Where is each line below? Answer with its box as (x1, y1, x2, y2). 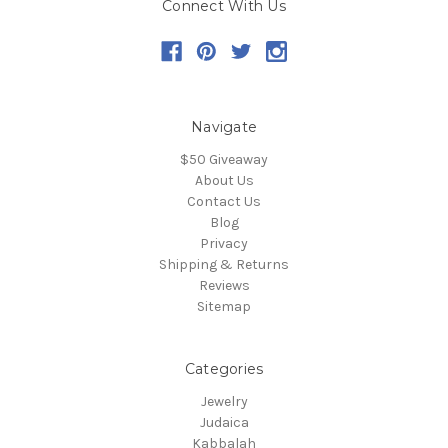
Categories (184, 360, 264, 379)
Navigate (191, 118, 257, 137)
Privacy (200, 235, 248, 253)
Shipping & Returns (159, 256, 289, 274)
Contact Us (187, 193, 261, 211)
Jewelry (200, 393, 248, 411)
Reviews (198, 277, 250, 295)
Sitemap (197, 298, 251, 316)
